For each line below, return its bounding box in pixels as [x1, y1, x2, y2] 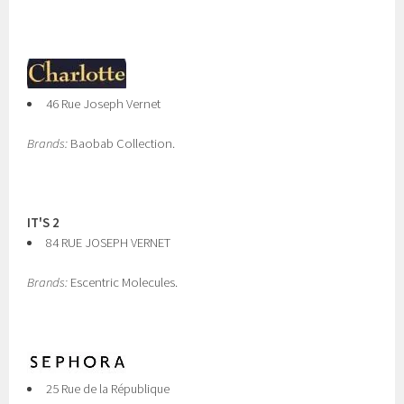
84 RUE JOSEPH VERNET [46, 234, 170, 251]
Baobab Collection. [68, 135, 176, 151]
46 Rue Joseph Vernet [46, 96, 161, 112]
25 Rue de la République [46, 381, 170, 397]
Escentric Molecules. [68, 274, 179, 290]
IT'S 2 [27, 215, 60, 231]
